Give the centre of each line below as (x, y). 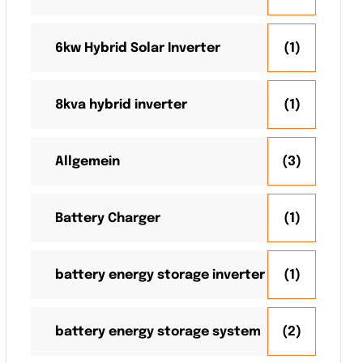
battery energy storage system (158, 331)
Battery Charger (108, 218)
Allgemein (88, 161)
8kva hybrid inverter (121, 105)
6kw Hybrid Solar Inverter (138, 48)
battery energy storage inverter (160, 275)
